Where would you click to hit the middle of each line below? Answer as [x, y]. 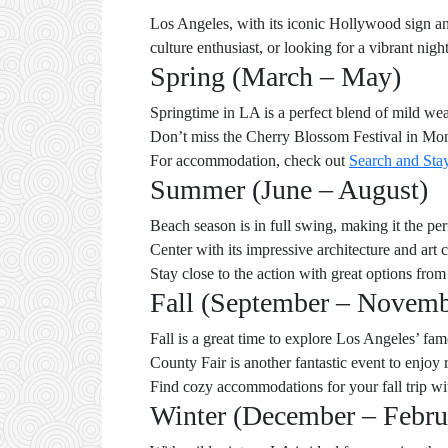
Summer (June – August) [289, 189]
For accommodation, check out [249, 160]
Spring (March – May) [275, 76]
